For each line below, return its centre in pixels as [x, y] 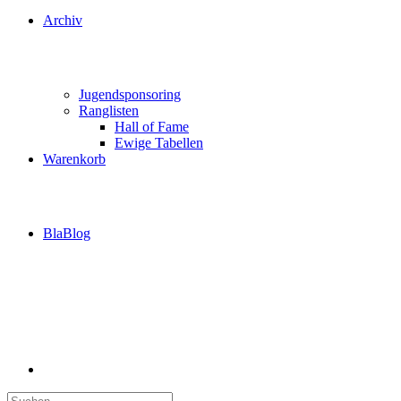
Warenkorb [74, 159]
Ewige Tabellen [159, 143]
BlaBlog [67, 233]
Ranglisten [109, 111]
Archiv [63, 20]
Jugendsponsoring [130, 94]
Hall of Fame [152, 127]
